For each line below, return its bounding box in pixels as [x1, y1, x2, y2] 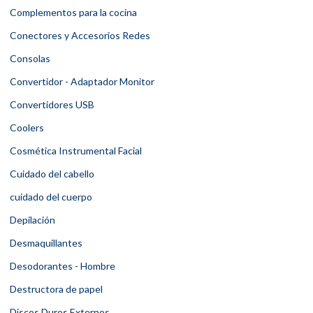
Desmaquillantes [10, 237, 82, 249]
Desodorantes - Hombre [10, 260, 115, 272]
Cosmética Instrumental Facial [10, 145, 142, 157]
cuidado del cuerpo [10, 191, 92, 203]
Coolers [10, 122, 44, 134]
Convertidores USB [10, 99, 94, 111]
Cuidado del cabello [10, 168, 94, 180]
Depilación [10, 214, 55, 226]
